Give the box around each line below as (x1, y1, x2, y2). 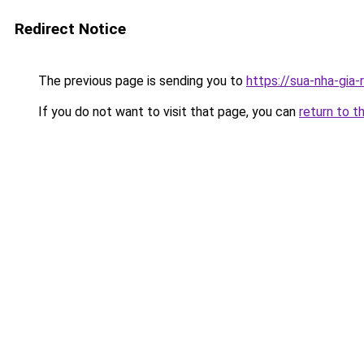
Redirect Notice (15, 19, 126, 38)
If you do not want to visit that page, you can (35, 104, 299, 119)
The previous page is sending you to (35, 73, 246, 89)
